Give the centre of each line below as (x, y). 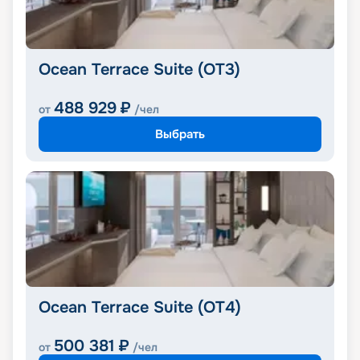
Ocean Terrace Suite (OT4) (140, 308)
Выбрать (180, 134)
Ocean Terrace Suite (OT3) (139, 70)
